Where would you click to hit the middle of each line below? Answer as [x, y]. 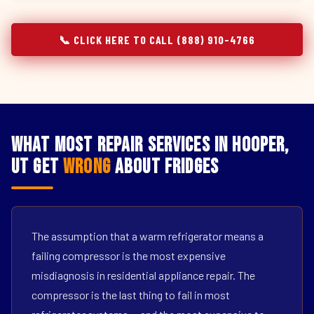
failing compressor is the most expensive [129, 255]
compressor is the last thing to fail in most [131, 295]
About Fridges [164, 167]
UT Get [37, 167]
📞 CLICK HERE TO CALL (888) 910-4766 [157, 40]
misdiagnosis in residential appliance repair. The [143, 275]
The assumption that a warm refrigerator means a [148, 236]
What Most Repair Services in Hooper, [150, 145]
